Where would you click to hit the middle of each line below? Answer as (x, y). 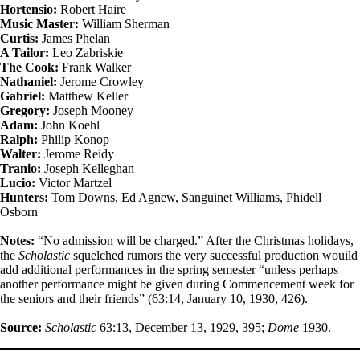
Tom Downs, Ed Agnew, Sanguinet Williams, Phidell (185, 197)
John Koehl (69, 125)
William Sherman (124, 23)
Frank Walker (95, 67)
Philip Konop (74, 139)
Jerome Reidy (78, 153)
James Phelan (74, 38)
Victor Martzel (74, 182)
